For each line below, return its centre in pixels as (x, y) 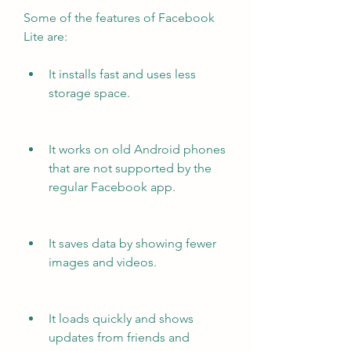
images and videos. (103, 262)
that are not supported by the (130, 168)
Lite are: (45, 36)
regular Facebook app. (112, 187)
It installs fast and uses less (122, 74)
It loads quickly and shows (121, 318)
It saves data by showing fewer (132, 243)
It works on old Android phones (137, 149)
